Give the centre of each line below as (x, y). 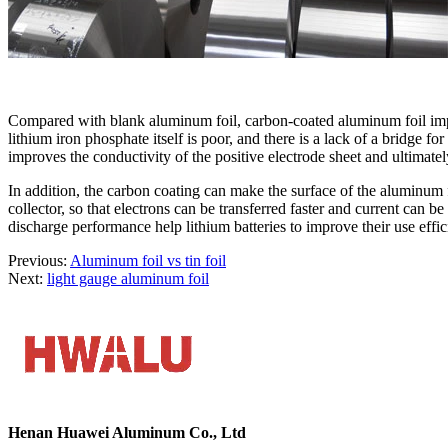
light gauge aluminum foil (128, 278)
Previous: (39, 260)
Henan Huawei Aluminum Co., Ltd (127, 432)
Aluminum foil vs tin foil (148, 260)
